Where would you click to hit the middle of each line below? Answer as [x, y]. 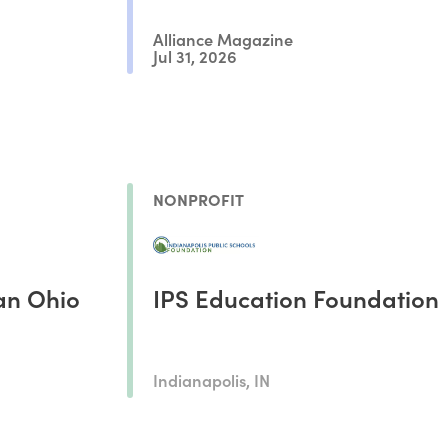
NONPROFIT [198, 198]
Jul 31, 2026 [194, 56]
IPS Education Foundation [295, 297]
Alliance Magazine [222, 38]
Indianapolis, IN [211, 379]
